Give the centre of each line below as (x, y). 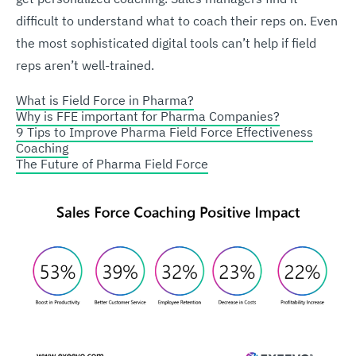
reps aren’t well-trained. (85, 65)
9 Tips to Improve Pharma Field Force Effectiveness (164, 132)
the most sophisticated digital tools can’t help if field (166, 43)
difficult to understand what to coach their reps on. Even (177, 20)
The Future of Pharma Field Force (112, 163)
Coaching (42, 147)
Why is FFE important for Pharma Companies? (148, 116)
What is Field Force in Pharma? (105, 100)
